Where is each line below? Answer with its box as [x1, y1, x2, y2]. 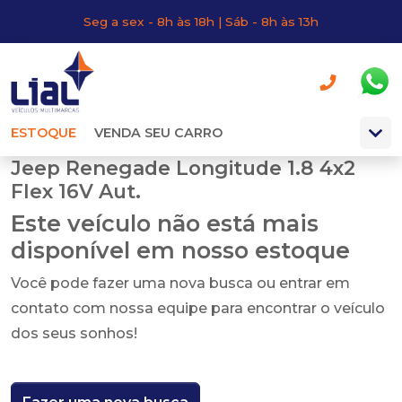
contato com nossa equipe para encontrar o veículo [11, 300, 385, 317]
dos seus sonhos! [11, 325, 137, 342]
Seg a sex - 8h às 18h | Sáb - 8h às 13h [83, 14, 319, 29]
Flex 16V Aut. [11, 179, 141, 203]
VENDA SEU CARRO [94, 125, 223, 141]
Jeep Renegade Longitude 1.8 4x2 [11, 156, 355, 179]
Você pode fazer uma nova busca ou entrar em [11, 275, 350, 292]
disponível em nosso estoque [11, 237, 350, 264]
